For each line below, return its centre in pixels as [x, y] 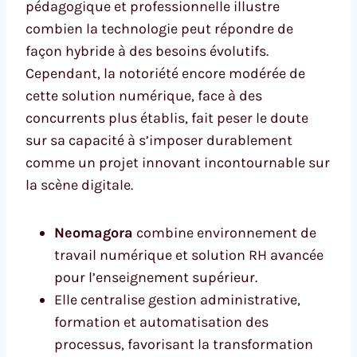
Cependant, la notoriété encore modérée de [165, 73]
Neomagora [94, 232]
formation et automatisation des [161, 322]
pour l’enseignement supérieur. [156, 277]
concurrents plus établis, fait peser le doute [167, 118]
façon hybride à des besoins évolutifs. [147, 51]
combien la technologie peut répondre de [159, 28]
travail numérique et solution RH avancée [189, 255]
